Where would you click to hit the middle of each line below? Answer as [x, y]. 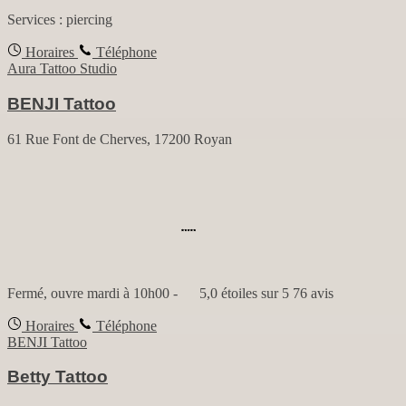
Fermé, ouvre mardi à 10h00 [88, 293]
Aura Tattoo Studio [62, 69]
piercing [89, 20]
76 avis [313, 293]
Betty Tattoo [58, 377]
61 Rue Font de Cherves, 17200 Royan [120, 139]
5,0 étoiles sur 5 [242, 293]
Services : [37, 20]
